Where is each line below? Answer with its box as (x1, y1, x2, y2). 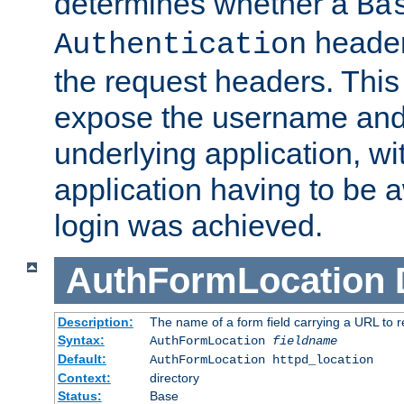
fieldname (271, 334, 337, 349)
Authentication (54, 27, 307, 62)
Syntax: (57, 333, 105, 348)
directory (149, 371, 199, 386)
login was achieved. (54, 207, 323, 243)
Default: (57, 352, 106, 367)
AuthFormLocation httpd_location (149, 353, 373, 368)
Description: (57, 315, 133, 330)
